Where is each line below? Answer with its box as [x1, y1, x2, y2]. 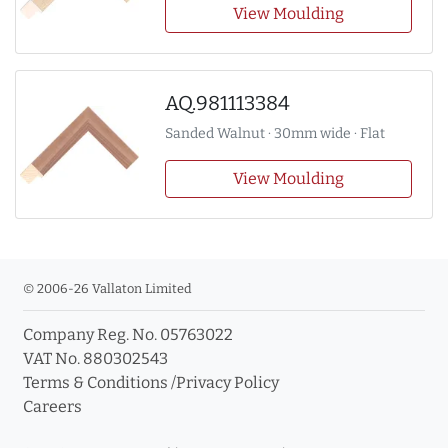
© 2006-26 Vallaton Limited [23, 281, 192, 297]
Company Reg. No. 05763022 [23, 325, 233, 345]
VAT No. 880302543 [23, 349, 168, 369]
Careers [23, 397, 82, 417]
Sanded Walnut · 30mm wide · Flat [164, 125, 385, 143]
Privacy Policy [176, 373, 279, 393]
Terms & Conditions [23, 373, 168, 393]
